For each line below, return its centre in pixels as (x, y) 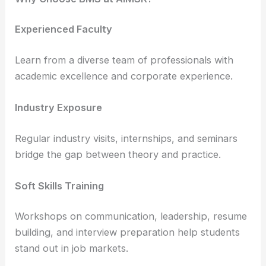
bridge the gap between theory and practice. (118, 154)
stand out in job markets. (72, 248)
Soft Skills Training (60, 186)
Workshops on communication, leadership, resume (131, 216)
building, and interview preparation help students (128, 232)
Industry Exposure (59, 108)
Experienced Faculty (64, 29)
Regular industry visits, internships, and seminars (126, 138)
